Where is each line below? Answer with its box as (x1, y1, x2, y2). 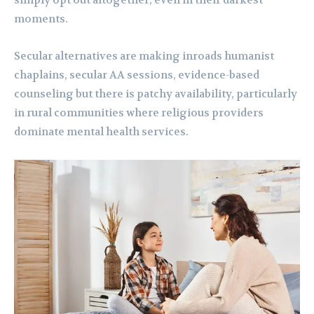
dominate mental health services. (14, 125, 189, 139)
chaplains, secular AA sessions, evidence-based (14, 68, 259, 83)
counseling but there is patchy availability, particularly (14, 87, 297, 102)
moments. (14, 12, 68, 27)
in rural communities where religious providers (14, 106, 264, 121)
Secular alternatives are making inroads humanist (14, 49, 274, 64)
